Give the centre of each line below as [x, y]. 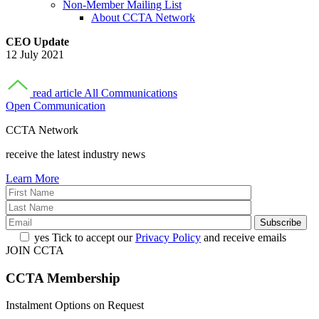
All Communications [131, 93]
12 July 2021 [35, 54]
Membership [84, 278]
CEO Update [37, 42]
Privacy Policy [168, 237]
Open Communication [56, 106]
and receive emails [244, 237]
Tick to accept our [94, 237]
